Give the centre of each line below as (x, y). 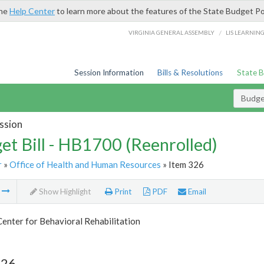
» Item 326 (182, 164)
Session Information (109, 72)
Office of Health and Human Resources (85, 164)
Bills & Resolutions (190, 72)
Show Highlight (64, 192)
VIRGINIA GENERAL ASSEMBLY (172, 32)
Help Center (32, 11)
